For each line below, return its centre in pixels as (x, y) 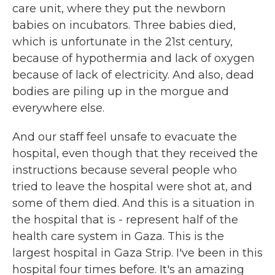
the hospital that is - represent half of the (125, 220)
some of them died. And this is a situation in (134, 203)
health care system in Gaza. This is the (118, 236)
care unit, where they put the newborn (119, 9)
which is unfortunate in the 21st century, (122, 42)
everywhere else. (58, 108)
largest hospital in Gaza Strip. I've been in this (137, 253)
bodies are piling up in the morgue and (121, 91)
